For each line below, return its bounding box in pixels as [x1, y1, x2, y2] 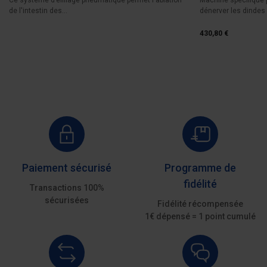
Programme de [164, 161, 236, 174]
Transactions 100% [29, 182, 104, 193]
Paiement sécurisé [22, 161, 111, 174]
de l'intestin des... [9, 6, 67, 15]
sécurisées [45, 195, 89, 205]
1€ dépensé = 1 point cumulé [145, 211, 256, 221]
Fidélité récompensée [157, 198, 243, 209]
